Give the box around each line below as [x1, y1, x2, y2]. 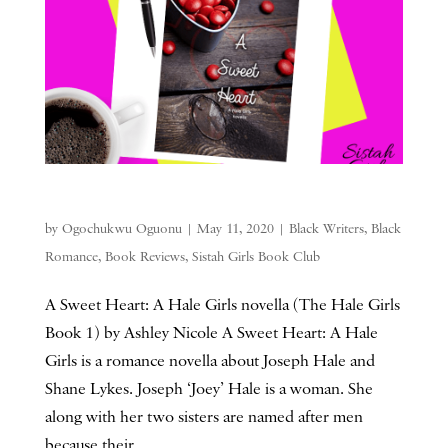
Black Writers [288, 220, 364, 239]
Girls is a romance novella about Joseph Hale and [44, 351, 375, 373]
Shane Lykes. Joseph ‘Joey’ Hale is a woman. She [44, 379, 373, 401]
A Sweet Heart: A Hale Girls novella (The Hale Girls [44, 295, 400, 317]
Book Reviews [104, 248, 185, 267]
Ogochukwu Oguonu [61, 220, 182, 239]
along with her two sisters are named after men [44, 407, 363, 429]
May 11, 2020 [196, 220, 274, 239]
